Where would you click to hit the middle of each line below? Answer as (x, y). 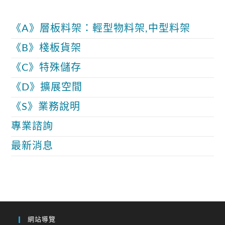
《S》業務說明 (46, 107)
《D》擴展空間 (47, 87)
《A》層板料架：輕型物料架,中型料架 (101, 28)
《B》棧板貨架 (46, 48)
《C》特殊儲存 (46, 68)
